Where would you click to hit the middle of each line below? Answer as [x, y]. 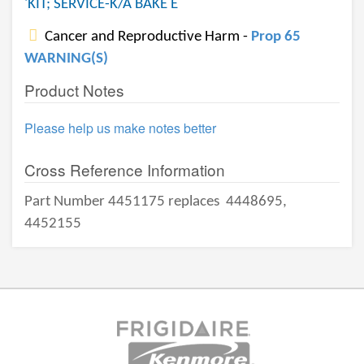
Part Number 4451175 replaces [123, 202]
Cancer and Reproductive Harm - [146, 37]
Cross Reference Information [125, 169]
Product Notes [74, 90]
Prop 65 [276, 37]
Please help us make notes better [120, 128]
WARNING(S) [66, 59]
